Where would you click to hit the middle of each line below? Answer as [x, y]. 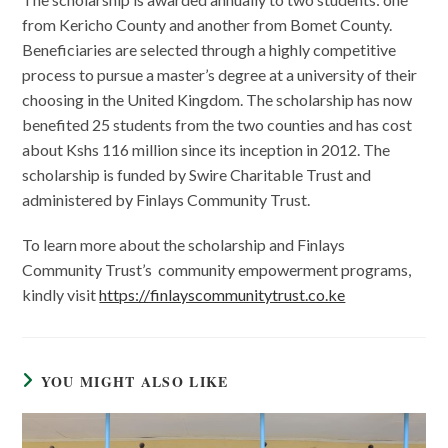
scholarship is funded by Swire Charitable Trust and [197, 174]
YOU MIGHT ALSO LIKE [134, 381]
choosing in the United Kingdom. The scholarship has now [217, 99]
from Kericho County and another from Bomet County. [207, 24]
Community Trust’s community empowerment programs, [217, 269]
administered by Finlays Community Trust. [166, 199]
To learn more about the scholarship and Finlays [184, 244]
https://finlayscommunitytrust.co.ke [222, 294]
